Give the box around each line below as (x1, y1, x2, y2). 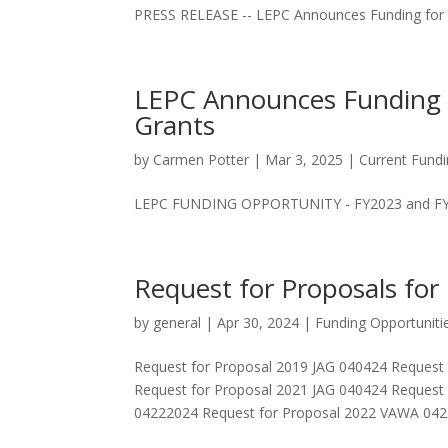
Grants (134, 107, 216, 144)
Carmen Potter (153, 150, 250, 170)
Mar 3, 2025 (265, 150, 344, 170)
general (153, 313, 202, 333)
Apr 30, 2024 (217, 313, 300, 333)
